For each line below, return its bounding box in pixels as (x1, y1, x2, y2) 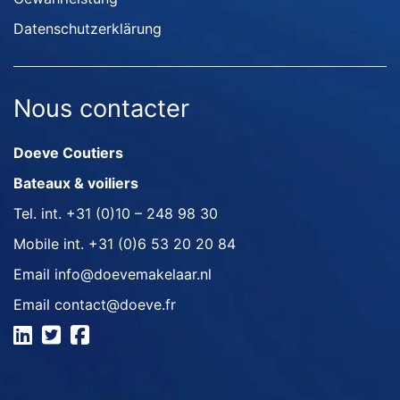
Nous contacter (13, 94, 189, 123)
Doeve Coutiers (13, 144, 123, 162)
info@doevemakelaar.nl (54, 265, 212, 283)
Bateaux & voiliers (13, 174, 138, 192)
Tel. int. (13, 204, 66, 222)
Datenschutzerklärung (13, 20, 162, 37)
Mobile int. (13, 235, 88, 253)
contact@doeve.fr (54, 296, 176, 313)
